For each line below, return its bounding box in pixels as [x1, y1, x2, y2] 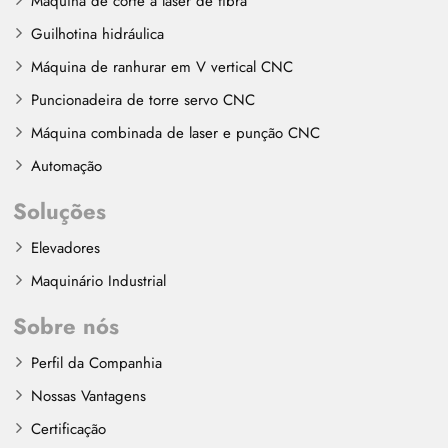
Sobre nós [13, 310, 120, 343]
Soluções [13, 195, 107, 228]
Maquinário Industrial [31, 270, 167, 293]
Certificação [31, 418, 107, 441]
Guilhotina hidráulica [31, 23, 165, 46]
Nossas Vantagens [31, 385, 147, 408]
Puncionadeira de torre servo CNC [31, 89, 256, 112]
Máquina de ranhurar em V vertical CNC [31, 56, 294, 79]
